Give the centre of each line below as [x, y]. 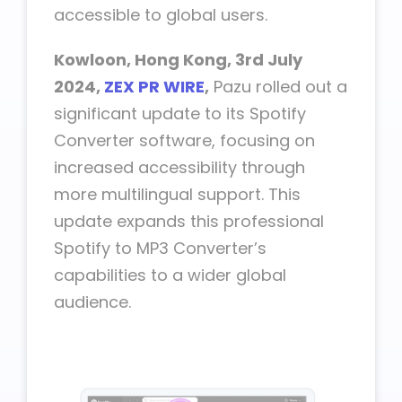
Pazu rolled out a [278, 87]
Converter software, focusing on [184, 140]
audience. [92, 302]
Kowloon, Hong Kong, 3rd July [178, 60]
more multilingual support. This [177, 194]
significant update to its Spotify [180, 114]
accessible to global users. [161, 15]
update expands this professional [189, 221]
